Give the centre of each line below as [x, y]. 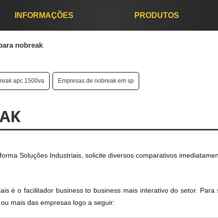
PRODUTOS [156, 15]
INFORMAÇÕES [44, 15]
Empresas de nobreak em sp [96, 81]
